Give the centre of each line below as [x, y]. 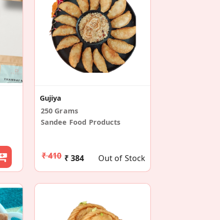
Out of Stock [122, 158]
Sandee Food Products [80, 122]
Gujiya [51, 98]
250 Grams [59, 111]
